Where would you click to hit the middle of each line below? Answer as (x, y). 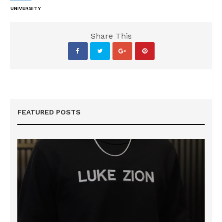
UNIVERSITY (26, 8)
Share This (111, 36)
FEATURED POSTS (49, 112)
